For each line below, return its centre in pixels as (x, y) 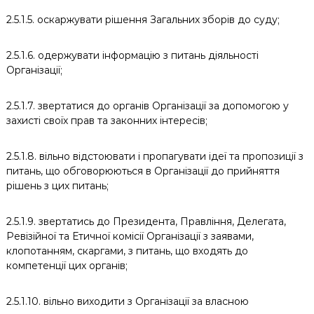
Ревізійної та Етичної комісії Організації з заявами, (130, 236)
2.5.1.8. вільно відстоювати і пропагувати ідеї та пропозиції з (155, 156)
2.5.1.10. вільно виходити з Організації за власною (127, 301)
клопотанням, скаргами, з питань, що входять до (127, 251)
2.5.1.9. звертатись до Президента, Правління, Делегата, (146, 221)
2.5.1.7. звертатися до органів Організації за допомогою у (147, 106)
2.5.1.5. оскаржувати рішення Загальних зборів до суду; (143, 20)
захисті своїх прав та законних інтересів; (107, 121)
